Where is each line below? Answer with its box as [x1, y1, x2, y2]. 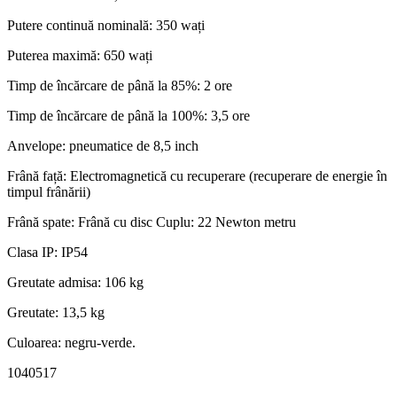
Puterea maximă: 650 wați [7, 48, 152, 64]
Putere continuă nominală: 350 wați [7, 18, 205, 34]
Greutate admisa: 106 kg [7, 275, 144, 291]
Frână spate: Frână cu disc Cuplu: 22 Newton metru [7, 214, 296, 230]
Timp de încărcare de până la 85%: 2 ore [7, 78, 232, 94]
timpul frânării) [7, 184, 90, 200]
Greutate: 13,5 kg [7, 305, 105, 321]
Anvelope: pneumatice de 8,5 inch [7, 138, 198, 154]
